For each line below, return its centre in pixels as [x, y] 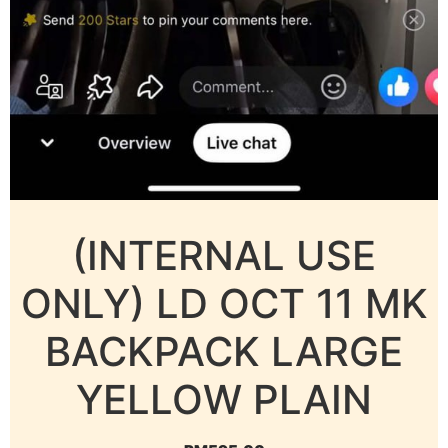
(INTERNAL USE [224, 255]
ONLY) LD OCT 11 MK [224, 303]
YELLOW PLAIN [224, 399]
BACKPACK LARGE [224, 351]
